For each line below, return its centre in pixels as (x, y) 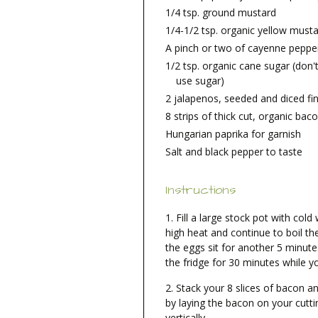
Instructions (201, 190)
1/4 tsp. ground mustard (221, 13)
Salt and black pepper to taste (234, 152)
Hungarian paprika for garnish (233, 134)
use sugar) (200, 81)
